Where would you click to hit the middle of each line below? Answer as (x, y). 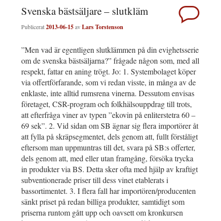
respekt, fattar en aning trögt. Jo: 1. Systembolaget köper (109, 71)
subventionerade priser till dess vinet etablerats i (95, 180)
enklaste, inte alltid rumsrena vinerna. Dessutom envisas (108, 93)
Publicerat (34, 26)
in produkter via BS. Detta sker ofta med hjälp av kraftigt (110, 169)
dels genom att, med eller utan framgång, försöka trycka (107, 158)
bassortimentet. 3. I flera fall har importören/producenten (109, 190)
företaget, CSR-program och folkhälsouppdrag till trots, (107, 104)
